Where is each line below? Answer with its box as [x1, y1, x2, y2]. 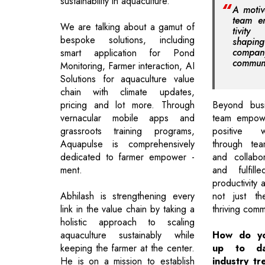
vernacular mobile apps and [60, 111, 195, 125]
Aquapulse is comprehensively [60, 137, 195, 151]
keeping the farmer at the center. [60, 241, 195, 255]
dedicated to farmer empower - [60, 150, 195, 164]
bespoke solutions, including [60, 33, 195, 47]
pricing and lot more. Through [60, 98, 195, 112]
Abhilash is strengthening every [60, 189, 195, 203]
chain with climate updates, [60, 85, 195, 99]
